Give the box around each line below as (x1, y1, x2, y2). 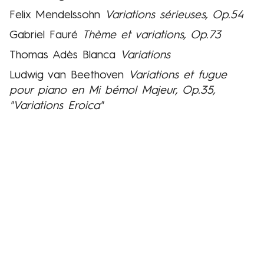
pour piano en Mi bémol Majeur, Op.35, (9, 85, 216, 97)
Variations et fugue (128, 70, 227, 82)
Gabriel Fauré (9, 29, 82, 42)
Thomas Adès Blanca (9, 49, 120, 62)
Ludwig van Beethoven (9, 70, 128, 82)
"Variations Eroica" (9, 100, 103, 113)
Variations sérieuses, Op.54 (105, 9, 243, 22)
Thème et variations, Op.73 (82, 29, 221, 42)
